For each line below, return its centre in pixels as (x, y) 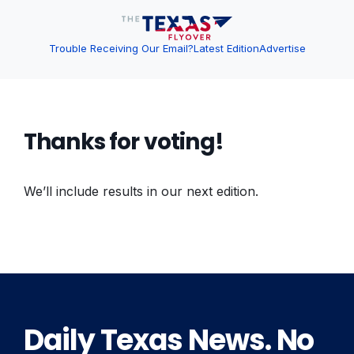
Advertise (282, 49)
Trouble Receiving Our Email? (121, 49)
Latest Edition (226, 49)
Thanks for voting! (124, 142)
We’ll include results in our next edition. (141, 191)
